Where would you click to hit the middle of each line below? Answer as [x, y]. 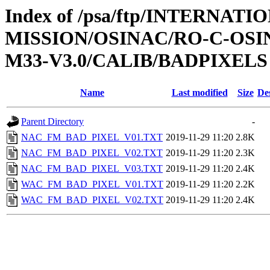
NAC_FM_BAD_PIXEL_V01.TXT [92, 137]
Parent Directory [52, 122]
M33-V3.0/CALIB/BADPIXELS [136, 60]
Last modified [199, 93]
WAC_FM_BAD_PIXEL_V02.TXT [92, 200]
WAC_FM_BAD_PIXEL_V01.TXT [92, 184]
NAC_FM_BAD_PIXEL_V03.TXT [92, 169]
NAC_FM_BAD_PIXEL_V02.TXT [92, 153]
